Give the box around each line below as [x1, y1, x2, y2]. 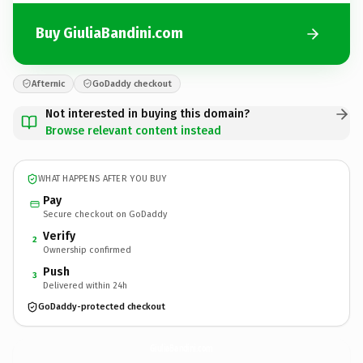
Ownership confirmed [43, 244, 131, 255]
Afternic [32, 78, 65, 89]
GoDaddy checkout [92, 78, 172, 89]
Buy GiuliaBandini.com [36, 24, 183, 42]
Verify [43, 228, 75, 243]
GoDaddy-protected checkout [38, 301, 165, 312]
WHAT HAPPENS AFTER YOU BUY [38, 173, 167, 184]
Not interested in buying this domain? [45, 106, 250, 121]
